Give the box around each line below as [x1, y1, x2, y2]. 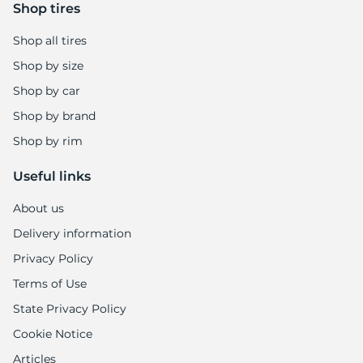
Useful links [13, 169, 91, 185]
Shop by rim [13, 134, 83, 149]
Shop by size [13, 58, 83, 74]
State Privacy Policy [13, 301, 126, 317]
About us [13, 201, 64, 216]
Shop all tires [13, 33, 87, 49]
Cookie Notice [13, 327, 92, 342]
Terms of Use [13, 276, 87, 292]
